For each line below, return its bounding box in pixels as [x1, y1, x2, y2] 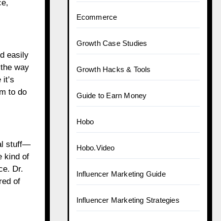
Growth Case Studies [76, 39, 147, 47]
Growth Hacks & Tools [76, 65, 151, 74]
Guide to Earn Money [76, 91, 147, 100]
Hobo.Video [76, 144, 115, 152]
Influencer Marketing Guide [76, 170, 166, 178]
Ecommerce [76, 13, 117, 21]
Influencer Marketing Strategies [76, 196, 180, 204]
